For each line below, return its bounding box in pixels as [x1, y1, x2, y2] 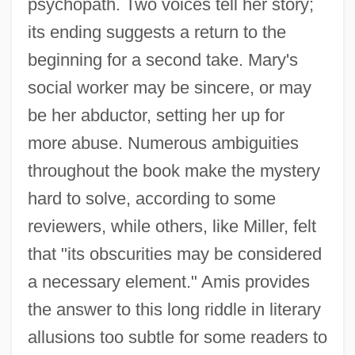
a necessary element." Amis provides [27, 272, 310, 292]
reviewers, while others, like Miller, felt [27, 216, 316, 237]
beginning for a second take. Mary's [27, 50, 298, 71]
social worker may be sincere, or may [27, 78, 311, 98]
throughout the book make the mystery [27, 161, 320, 181]
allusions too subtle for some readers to [27, 327, 327, 348]
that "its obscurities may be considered [27, 244, 322, 265]
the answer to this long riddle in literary [27, 300, 321, 320]
